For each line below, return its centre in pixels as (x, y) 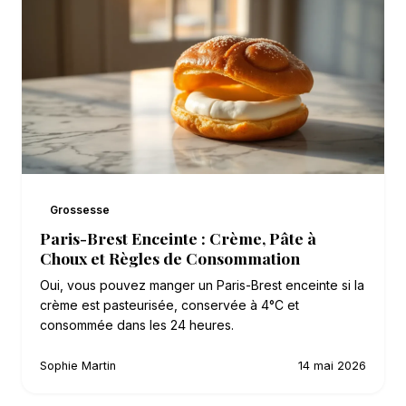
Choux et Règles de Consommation (170, 258)
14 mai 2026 (332, 366)
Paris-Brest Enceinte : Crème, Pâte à (178, 238)
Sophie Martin (78, 366)
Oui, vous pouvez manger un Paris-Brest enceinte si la (202, 285)
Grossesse (80, 209)
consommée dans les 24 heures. (137, 325)
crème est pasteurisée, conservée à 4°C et (169, 305)
